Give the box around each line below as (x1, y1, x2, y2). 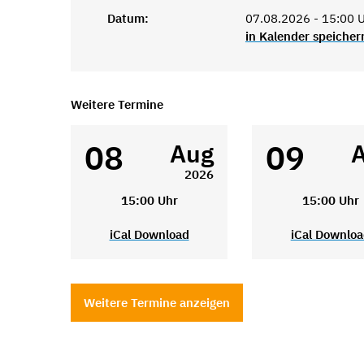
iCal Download (109, 227, 189, 243)
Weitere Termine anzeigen (84, 295, 230, 311)
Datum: (107, 10, 149, 26)
